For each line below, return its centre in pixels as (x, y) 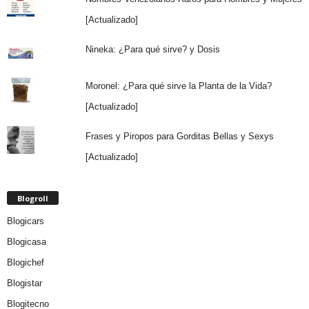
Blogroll (33, 199)
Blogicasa (27, 242)
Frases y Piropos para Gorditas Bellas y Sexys (179, 137)
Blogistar (24, 283)
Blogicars (26, 221)
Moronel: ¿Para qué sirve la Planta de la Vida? (178, 86)
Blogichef (26, 263)
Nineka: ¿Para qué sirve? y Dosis (152, 50)
